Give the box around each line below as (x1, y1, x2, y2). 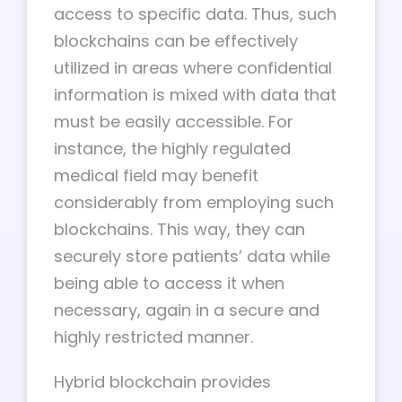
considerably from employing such (54, 190, 334, 214)
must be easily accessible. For (54, 109, 293, 133)
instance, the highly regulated (54, 136, 291, 160)
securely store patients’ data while (54, 244, 330, 267)
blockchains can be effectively (54, 29, 298, 52)
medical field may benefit (54, 163, 258, 187)
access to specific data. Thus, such (54, 2, 336, 25)
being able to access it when (54, 271, 284, 294)
